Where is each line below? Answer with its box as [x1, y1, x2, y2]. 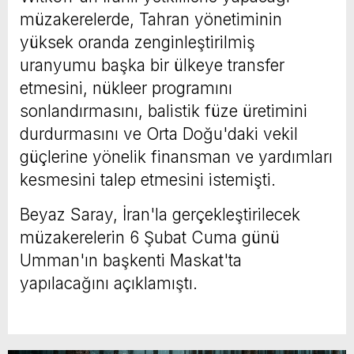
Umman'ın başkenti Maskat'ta [20, 250, 242, 270]
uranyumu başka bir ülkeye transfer [20, 55, 284, 75]
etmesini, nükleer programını [20, 77, 232, 98]
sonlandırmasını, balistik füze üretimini [20, 100, 307, 121]
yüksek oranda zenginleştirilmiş [20, 32, 255, 52]
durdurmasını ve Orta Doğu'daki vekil [20, 123, 298, 144]
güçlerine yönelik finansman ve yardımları [20, 146, 333, 167]
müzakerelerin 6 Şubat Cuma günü [20, 227, 280, 247]
